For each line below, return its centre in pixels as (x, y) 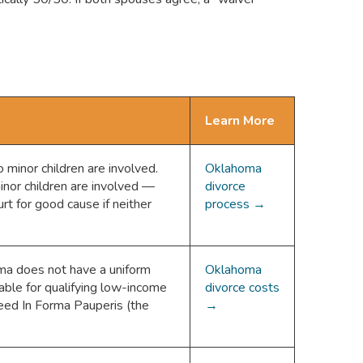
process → (235, 205)
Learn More (240, 121)
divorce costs (242, 288)
